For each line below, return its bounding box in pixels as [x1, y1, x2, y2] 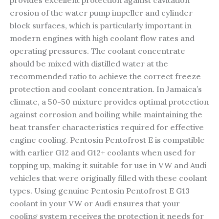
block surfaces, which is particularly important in [10, 21, 192, 31]
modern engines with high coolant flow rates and [10, 33, 195, 44]
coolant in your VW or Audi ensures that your [10, 198, 180, 209]
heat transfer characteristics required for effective [10, 122, 204, 132]
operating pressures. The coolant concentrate [10, 46, 185, 56]
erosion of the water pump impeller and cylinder [10, 8, 193, 18]
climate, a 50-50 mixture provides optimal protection [10, 97, 209, 107]
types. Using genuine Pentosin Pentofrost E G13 [10, 186, 190, 196]
